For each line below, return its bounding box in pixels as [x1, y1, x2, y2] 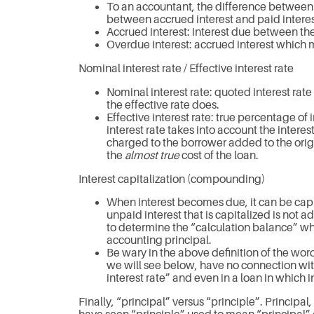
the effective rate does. [107, 98, 219, 111]
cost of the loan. [179, 149, 259, 162]
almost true [125, 149, 179, 162]
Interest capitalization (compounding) [78, 172, 265, 186]
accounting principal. [107, 234, 212, 247]
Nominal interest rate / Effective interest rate [78, 62, 294, 75]
